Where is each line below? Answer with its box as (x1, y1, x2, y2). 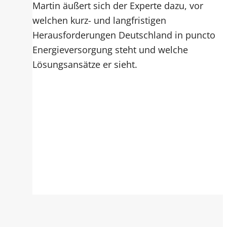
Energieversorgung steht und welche (32, 43, 188, 56)
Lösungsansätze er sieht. (32, 58, 138, 71)
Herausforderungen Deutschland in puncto (32, 28, 216, 42)
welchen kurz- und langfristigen (32, 14, 167, 27)
